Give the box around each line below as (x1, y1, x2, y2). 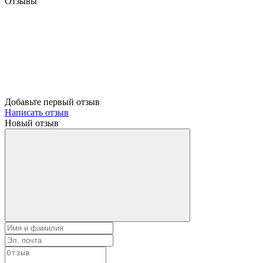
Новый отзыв (5, 117, 59, 128)
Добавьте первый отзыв (5, 96, 100, 107)
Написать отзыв (5, 107, 69, 117)
